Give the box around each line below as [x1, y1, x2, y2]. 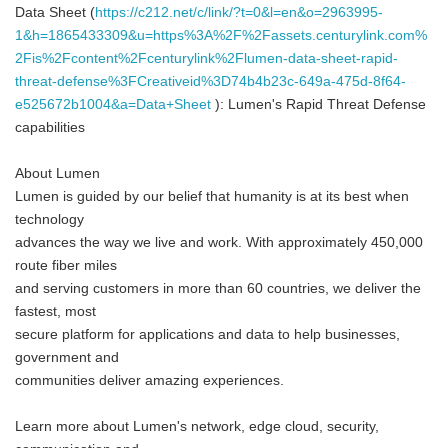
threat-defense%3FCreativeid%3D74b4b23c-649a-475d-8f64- [15, 74, 406, 89]
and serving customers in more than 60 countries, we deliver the [15, 281, 421, 296]
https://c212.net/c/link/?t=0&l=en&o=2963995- [95, 5, 383, 20]
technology [15, 212, 84, 227]
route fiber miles [15, 258, 117, 273]
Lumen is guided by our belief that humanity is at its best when [15, 189, 409, 204]
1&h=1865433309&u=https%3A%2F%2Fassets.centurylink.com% [15, 28, 427, 43]
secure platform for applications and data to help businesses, [15, 327, 400, 342]
